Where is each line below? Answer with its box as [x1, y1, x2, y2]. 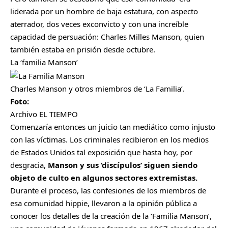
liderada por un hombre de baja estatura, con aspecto [10, 6, 198, 17]
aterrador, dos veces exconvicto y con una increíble [10, 19, 188, 30]
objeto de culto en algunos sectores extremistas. [10, 172, 197, 183]
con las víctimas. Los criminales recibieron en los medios [10, 134, 209, 145]
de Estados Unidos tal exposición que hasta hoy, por [10, 147, 192, 157]
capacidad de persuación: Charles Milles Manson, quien [10, 32, 204, 42]
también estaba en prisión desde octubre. [10, 44, 155, 55]
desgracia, [10, 159, 48, 170]
